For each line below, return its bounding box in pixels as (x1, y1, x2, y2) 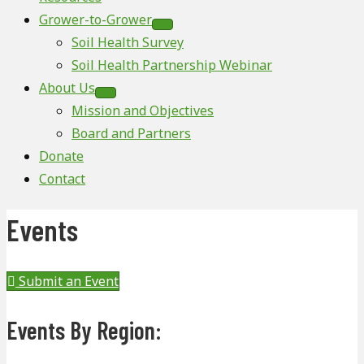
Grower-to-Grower (39, 11, 152, 28)
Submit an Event (19, 272, 119, 291)
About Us (39, 79, 95, 97)
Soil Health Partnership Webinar (71, 56, 272, 74)
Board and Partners (71, 124, 191, 142)
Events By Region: (6, 315, 162, 345)
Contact (39, 170, 85, 188)
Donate (39, 147, 84, 165)
